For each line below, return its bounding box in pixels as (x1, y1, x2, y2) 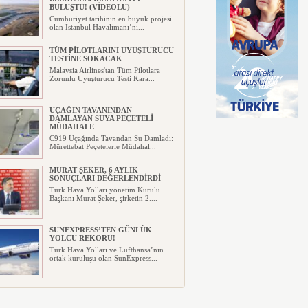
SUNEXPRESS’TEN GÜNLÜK (49, 225, 152, 234)
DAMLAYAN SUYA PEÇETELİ (49, 114, 153, 122)
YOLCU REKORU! (49, 234, 115, 242)
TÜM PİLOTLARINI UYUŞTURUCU (49, 46, 174, 54)
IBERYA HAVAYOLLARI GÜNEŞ (49, 285, 163, 294)
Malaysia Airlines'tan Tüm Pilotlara (49, 66, 160, 74)
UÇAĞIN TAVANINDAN (49, 106, 132, 114)
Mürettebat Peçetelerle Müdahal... (49, 142, 156, 151)
